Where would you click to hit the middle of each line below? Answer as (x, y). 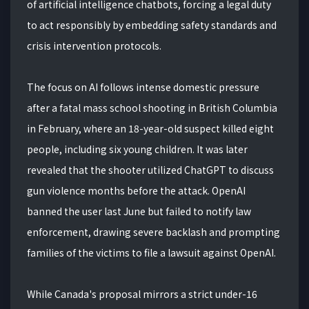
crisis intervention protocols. (94, 46)
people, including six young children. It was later (137, 149)
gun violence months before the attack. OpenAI (136, 191)
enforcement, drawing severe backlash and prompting (153, 232)
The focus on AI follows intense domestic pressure (143, 87)
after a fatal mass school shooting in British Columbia (152, 108)
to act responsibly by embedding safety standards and (152, 25)
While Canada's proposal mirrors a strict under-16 (142, 294)
